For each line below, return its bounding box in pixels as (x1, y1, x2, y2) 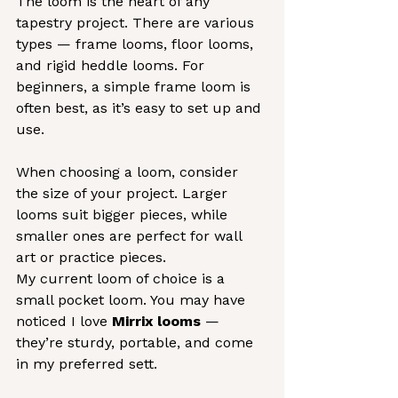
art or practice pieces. (16, 249, 166, 266)
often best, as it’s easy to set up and (16, 99, 266, 116)
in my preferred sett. (16, 355, 157, 372)
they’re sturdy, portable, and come (16, 334, 258, 351)
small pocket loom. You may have (16, 291, 250, 308)
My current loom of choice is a (16, 270, 229, 287)
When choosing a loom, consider (16, 163, 243, 180)
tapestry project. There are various (16, 14, 259, 31)
